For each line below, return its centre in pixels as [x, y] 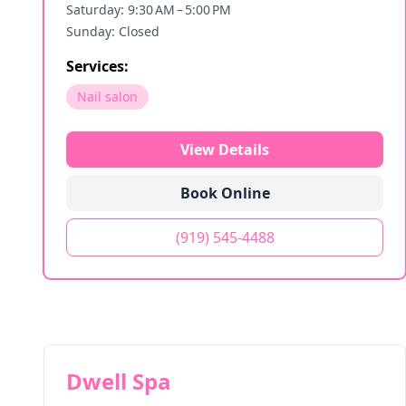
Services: [97, 66]
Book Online [225, 193]
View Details [225, 150]
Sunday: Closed [113, 31]
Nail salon [107, 97]
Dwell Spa [119, 381]
